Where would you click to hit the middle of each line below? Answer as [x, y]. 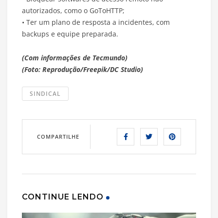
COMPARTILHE [58, 137]
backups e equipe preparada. [70, 34]
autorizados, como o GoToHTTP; [73, 11]
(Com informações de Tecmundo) [75, 58]
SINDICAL [45, 94]
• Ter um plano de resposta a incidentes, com [96, 22]
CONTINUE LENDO [63, 197]
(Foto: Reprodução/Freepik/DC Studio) [82, 70]
